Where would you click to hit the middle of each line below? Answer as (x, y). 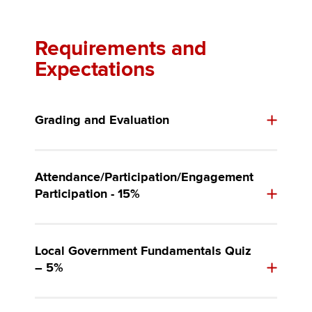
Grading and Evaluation (102, 120)
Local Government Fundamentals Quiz (143, 251)
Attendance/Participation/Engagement (144, 178)
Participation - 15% (87, 194)
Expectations (95, 70)
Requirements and (120, 49)
